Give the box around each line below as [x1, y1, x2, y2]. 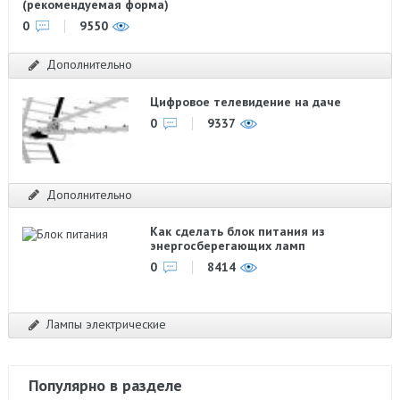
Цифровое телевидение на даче [150, 93, 342, 110]
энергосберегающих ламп [150, 237, 306, 254]
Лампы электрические [46, 316, 166, 332]
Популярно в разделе [28, 374, 182, 396]
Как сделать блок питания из [150, 223, 326, 239]
